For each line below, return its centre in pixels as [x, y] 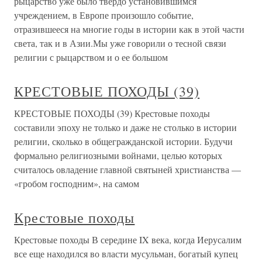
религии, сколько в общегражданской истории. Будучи [123, 141]
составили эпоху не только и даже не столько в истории [125, 127]
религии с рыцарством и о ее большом [91, 57]
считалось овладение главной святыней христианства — [127, 169]
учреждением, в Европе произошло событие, [104, 15]
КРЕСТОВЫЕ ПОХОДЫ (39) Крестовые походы [112, 113]
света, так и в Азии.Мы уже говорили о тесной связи [120, 43]
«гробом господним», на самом [77, 183]
